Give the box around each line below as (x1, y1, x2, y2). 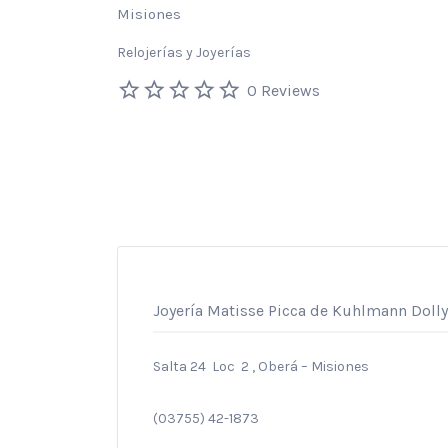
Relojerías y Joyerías (117, 43, 251, 61)
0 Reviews (247, 80, 320, 100)
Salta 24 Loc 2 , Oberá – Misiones (153, 357, 369, 375)
